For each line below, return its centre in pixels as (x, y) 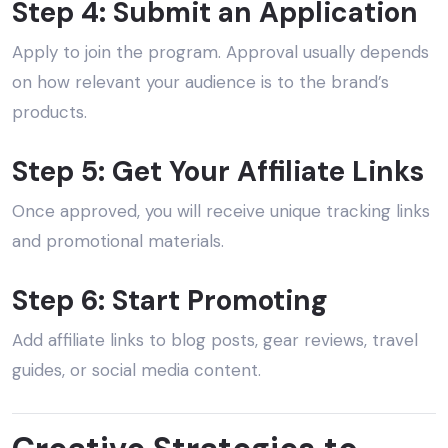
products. (49, 112)
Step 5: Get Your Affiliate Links (218, 172)
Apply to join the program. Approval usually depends (220, 52)
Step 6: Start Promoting (170, 301)
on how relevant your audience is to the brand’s (200, 82)
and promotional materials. (118, 241)
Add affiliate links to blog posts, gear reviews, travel (215, 340)
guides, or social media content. (136, 370)
